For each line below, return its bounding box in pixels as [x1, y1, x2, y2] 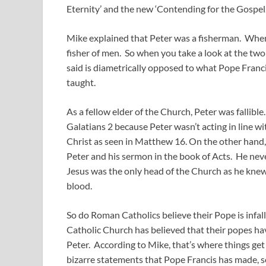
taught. [66, 77, 96, 88]
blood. [66, 180, 92, 192]
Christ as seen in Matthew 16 [66, 135, 185, 147]
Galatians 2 [66, 121, 113, 132]
